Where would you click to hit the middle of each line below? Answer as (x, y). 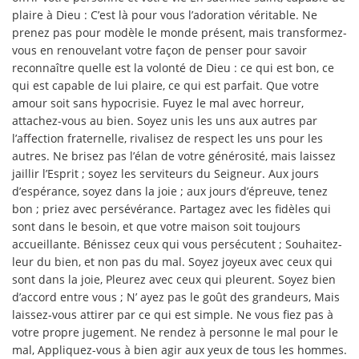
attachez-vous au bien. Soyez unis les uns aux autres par (165, 120)
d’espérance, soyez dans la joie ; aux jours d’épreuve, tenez (170, 191)
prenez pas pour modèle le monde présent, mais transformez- (179, 32)
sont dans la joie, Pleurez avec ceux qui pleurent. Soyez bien (174, 279)
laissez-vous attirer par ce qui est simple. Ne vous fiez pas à (173, 314)
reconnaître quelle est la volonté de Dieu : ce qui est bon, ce (173, 67)
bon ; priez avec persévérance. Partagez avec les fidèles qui (171, 208)
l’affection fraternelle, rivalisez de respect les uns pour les (167, 138)
